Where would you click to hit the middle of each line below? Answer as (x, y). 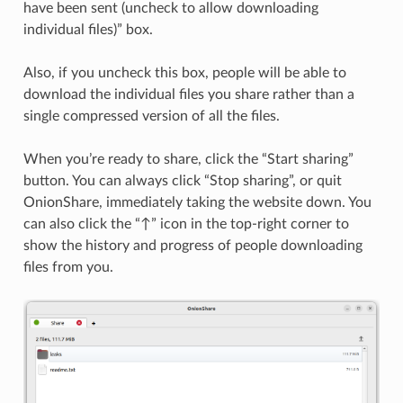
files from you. (68, 268)
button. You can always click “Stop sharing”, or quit (182, 181)
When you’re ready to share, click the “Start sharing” (188, 160)
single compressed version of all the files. (151, 116)
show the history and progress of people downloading (193, 246)
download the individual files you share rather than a (188, 95)
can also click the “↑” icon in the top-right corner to (186, 224)
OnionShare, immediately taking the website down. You (197, 203)
